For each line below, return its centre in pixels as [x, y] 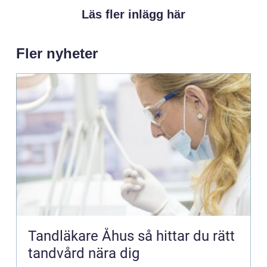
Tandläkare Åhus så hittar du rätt [83, 236]
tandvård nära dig [84, 253]
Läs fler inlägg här [133, 14]
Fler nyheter [57, 53]
